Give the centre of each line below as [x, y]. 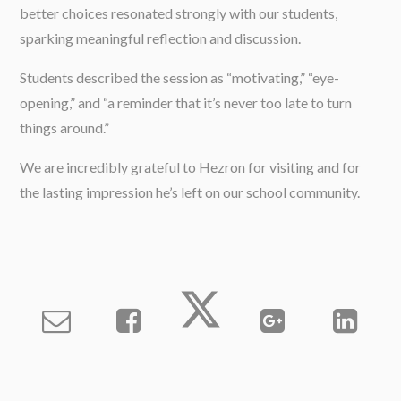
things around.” [65, 128]
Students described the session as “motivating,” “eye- [180, 77]
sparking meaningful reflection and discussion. [161, 38]
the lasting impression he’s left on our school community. [190, 192]
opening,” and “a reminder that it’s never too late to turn [186, 102]
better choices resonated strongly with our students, [179, 13]
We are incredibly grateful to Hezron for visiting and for [191, 167]
